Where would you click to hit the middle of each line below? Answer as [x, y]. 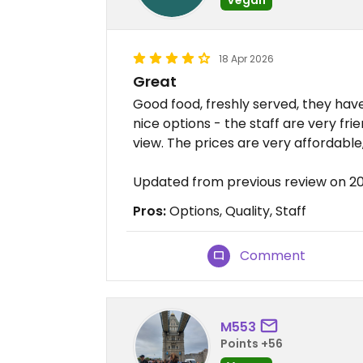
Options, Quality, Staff [236, 211]
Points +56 [252, 343]
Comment [273, 256]
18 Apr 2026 [246, 59]
